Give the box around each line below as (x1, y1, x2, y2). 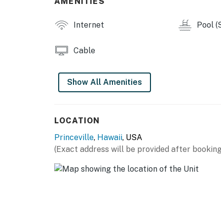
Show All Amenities (67, 77, 142, 87)
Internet (72, 20, 104, 30)
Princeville (54, 133, 94, 143)
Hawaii (97, 133, 122, 143)
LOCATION (54, 116, 100, 126)
